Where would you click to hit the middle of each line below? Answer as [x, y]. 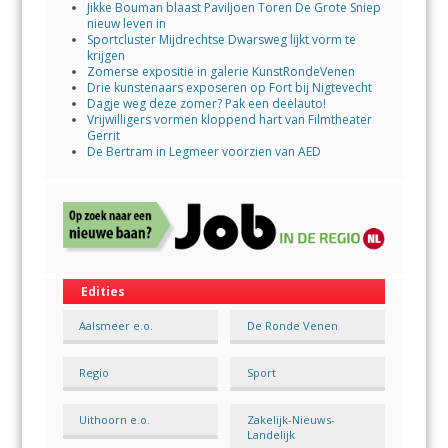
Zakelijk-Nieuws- [290, 420]
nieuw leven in [126, 23]
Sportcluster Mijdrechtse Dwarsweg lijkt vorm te [221, 39]
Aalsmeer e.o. [116, 325]
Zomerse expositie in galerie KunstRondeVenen [220, 71]
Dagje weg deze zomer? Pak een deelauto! [206, 103]
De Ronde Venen [292, 325]
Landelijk [270, 435]
